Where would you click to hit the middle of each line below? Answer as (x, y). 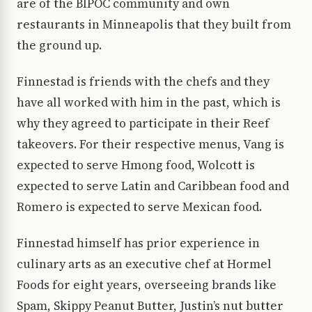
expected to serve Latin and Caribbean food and (153, 186)
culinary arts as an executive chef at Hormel (144, 264)
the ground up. (59, 46)
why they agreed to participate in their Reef (143, 124)
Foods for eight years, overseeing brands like (147, 285)
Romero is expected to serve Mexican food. (139, 207)
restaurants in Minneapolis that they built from (154, 25)
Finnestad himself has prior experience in (138, 243)
